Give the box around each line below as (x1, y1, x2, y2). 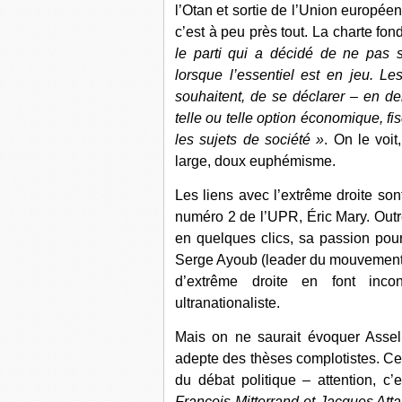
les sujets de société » (175, 132, 325, 147)
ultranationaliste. (175, 295, 280, 310)
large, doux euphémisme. (175, 153, 336, 169)
